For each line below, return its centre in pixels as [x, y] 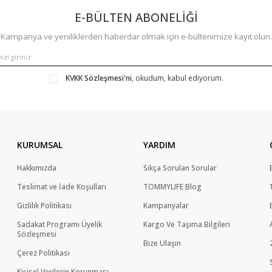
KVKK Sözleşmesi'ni [98, 78]
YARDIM [159, 145]
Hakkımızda [37, 168]
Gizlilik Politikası [44, 206]
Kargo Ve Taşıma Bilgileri [187, 225]
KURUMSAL [40, 145]
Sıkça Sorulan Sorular [180, 168]
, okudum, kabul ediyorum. [177, 78]
